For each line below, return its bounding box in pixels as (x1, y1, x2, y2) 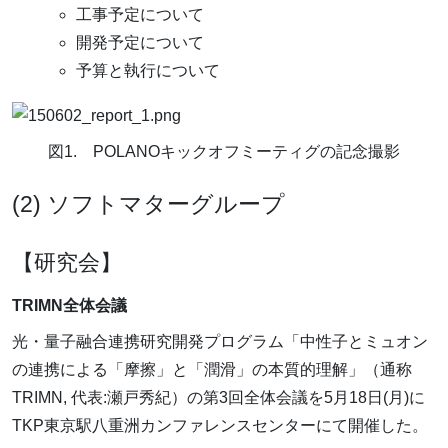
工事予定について (76, 5, 204, 23)
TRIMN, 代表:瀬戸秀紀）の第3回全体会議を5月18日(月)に (12, 388, 425, 406)
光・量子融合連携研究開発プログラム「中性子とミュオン (12, 332, 428, 350)
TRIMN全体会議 (12, 296, 127, 314)
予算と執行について (76, 61, 220, 79)
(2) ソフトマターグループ (12, 190, 285, 217)
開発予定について (76, 33, 204, 51)
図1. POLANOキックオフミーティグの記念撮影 (48, 142, 400, 160)
